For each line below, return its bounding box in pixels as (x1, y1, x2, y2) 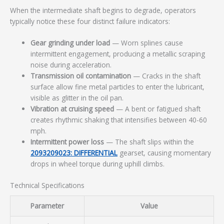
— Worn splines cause (110, 38, 183, 48)
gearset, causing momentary (117, 148, 211, 158)
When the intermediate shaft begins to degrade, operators (10, 5, 196, 15)
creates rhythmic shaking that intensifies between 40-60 (30, 115, 207, 125)
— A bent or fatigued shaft (114, 104, 201, 114)
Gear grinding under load (30, 38, 110, 48)
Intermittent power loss (30, 137, 104, 147)
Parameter (30, 201, 64, 211)
